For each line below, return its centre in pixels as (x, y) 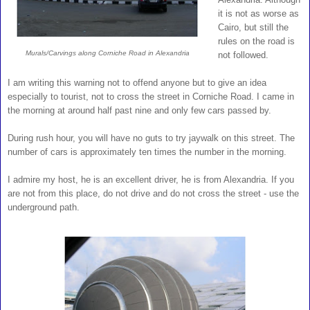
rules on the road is (256, 42)
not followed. (244, 55)
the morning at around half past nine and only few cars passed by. (141, 111)
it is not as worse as (258, 14)
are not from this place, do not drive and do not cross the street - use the (153, 194)
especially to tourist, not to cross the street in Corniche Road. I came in (151, 97)
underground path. (44, 208)
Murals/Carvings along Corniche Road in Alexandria (107, 53)
